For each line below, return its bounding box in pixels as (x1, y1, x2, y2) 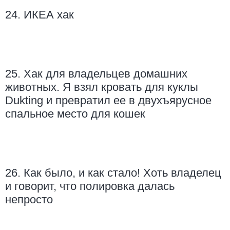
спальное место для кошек (5, 107, 145, 121)
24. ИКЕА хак (5, 8, 74, 22)
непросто (5, 193, 53, 206)
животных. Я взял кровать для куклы (5, 81, 198, 94)
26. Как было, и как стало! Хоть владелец (5, 166, 221, 180)
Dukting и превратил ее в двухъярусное (5, 94, 212, 107)
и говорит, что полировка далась (5, 180, 175, 193)
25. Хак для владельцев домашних (5, 67, 187, 81)
